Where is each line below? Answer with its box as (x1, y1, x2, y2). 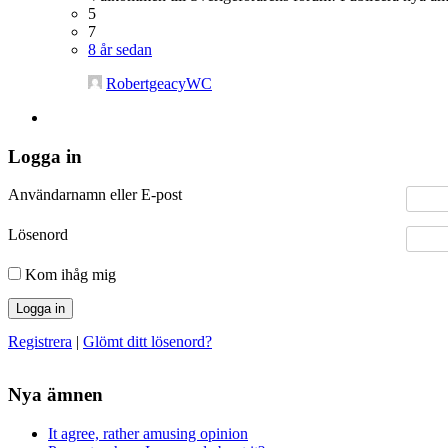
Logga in (8, 145, 82, 167)
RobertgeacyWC (106, 74, 212, 92)
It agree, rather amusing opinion (48, 424, 248, 442)
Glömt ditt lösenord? (83, 333, 212, 351)
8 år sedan (88, 40, 152, 58)
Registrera (8, 333, 72, 351)
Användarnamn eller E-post (8, 186, 182, 204)
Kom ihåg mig (21, 266, 116, 284)
